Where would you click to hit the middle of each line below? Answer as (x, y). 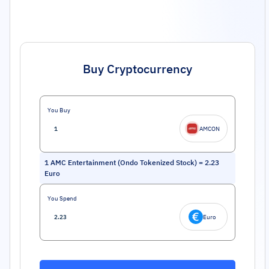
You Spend (62, 198)
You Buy (59, 110)
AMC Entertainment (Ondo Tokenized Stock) (124, 162)
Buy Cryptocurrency (137, 69)
